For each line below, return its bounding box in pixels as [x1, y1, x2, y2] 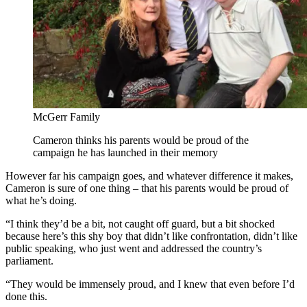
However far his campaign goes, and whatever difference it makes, [5, 169, 293, 182]
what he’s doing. [5, 194, 77, 206]
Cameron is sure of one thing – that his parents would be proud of [5, 182, 288, 194]
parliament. [5, 254, 53, 267]
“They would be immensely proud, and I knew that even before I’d [5, 278, 295, 290]
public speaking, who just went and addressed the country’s [5, 242, 262, 254]
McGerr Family [33, 110, 100, 123]
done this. [5, 290, 47, 302]
